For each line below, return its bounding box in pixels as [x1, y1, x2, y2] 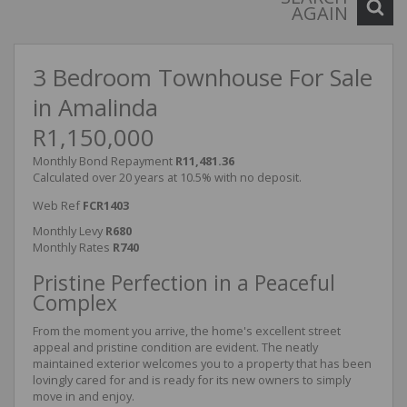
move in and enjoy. [33, 388, 134, 405]
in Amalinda [33, 92, 158, 124]
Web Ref [33, 197, 80, 214]
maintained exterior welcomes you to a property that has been [33, 355, 372, 372]
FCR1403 [83, 197, 129, 214]
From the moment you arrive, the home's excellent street [33, 323, 341, 340]
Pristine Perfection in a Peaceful [33, 269, 335, 298]
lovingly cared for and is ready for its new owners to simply [33, 372, 351, 389]
